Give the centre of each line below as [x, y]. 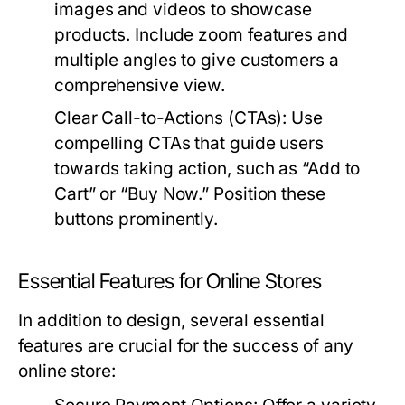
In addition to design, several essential [172, 320]
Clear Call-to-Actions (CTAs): [171, 118]
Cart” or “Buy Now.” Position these [190, 194]
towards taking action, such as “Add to [207, 169]
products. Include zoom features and [201, 35]
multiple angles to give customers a [197, 60]
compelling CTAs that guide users [189, 143]
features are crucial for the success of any [186, 346]
